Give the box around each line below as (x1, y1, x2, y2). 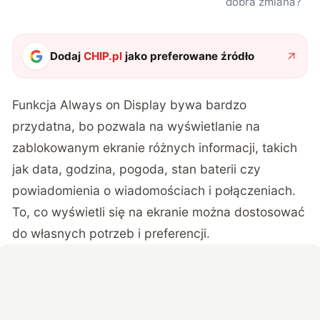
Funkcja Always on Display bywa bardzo (12, 96, 247, 112)
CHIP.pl (84, 49, 123, 63)
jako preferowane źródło (122, 49, 255, 63)
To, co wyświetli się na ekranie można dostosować (12, 204, 306, 219)
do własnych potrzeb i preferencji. (12, 225, 211, 241)
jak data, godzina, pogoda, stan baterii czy (12, 161, 261, 176)
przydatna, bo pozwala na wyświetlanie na (12, 118, 261, 134)
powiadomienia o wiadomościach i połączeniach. (12, 182, 296, 198)
